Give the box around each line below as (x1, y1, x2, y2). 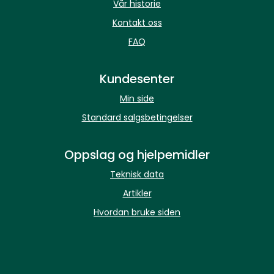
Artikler (122, 187, 152, 199)
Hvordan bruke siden (94, 206, 180, 218)
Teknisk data (110, 168, 164, 180)
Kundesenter (100, 70, 174, 87)
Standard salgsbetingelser (81, 111, 193, 124)
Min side (120, 92, 154, 105)
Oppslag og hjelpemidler (64, 146, 210, 163)
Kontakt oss (112, 17, 162, 29)
